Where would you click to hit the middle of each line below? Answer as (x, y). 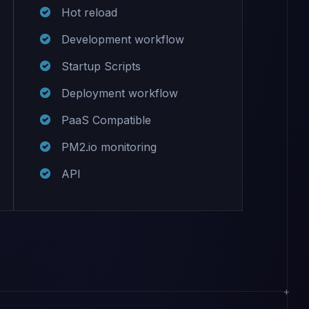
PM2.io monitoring (109, 147)
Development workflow (123, 40)
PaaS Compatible (107, 120)
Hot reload (90, 13)
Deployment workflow (120, 93)
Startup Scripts (101, 67)
